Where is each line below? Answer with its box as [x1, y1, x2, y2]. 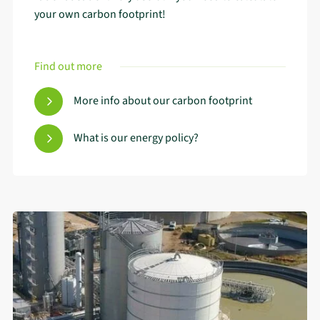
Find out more [34, 58, 102, 74]
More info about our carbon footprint [74, 93, 252, 109]
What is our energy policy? [74, 130, 199, 146]
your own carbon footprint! [34, 6, 166, 22]
